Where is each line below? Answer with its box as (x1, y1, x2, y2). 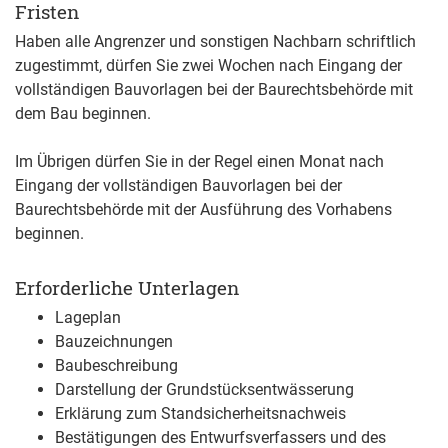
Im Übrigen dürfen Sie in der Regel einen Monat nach (15, 152, 384, 172)
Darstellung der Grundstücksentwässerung (55, 380, 354, 400)
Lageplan (55, 308, 121, 328)
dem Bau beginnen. (15, 104, 151, 124)
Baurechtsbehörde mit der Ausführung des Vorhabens (15, 200, 392, 220)
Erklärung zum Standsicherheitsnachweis (55, 404, 346, 424)
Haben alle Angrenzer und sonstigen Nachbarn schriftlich (15, 32, 416, 52)
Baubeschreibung (55, 356, 178, 376)
